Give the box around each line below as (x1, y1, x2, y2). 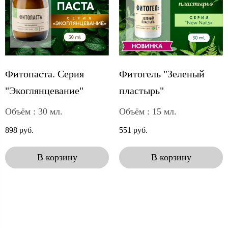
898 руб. (5, 126, 34, 135)
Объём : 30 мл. (5, 106, 63, 117)
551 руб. (119, 126, 148, 135)
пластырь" (119, 84, 164, 96)
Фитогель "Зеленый (119, 68, 205, 79)
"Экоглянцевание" (5, 84, 83, 96)
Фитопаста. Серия (5, 68, 84, 79)
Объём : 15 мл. (119, 106, 177, 117)
